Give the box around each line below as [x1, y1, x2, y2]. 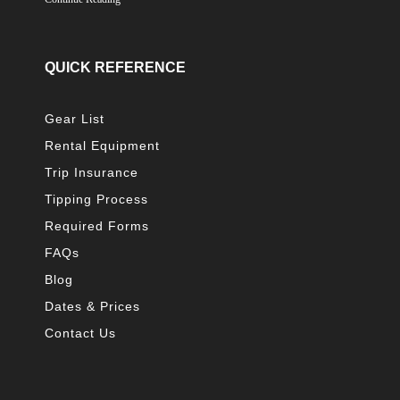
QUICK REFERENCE [45, 59, 186, 75]
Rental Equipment [45, 137, 160, 153]
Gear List [45, 111, 104, 126]
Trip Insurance [45, 164, 138, 179]
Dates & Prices [45, 298, 140, 313]
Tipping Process [45, 191, 148, 206]
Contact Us [45, 325, 116, 340]
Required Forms [45, 218, 149, 233]
